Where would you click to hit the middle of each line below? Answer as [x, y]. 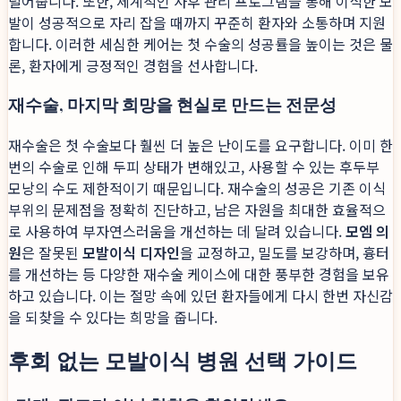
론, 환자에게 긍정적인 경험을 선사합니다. [133, 66]
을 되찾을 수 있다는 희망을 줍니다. [113, 316]
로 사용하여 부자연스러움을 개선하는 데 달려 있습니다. [177, 230]
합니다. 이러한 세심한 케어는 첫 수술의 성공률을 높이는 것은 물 [200, 44]
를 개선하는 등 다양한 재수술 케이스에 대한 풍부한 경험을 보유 [199, 273]
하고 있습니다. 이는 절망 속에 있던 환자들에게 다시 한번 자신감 [200, 295]
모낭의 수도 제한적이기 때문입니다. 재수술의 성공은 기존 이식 [197, 188]
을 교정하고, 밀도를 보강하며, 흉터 [285, 252]
